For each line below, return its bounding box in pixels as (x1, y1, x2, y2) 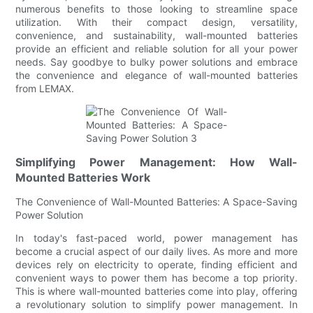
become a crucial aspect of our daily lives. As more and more (15, 245, 298, 257)
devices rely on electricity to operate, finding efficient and (15, 258, 298, 270)
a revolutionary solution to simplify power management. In (15, 298, 298, 310)
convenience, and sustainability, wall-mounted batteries (15, 29, 298, 41)
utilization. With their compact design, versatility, (15, 15, 298, 28)
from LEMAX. (15, 82, 75, 94)
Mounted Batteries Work (15, 170, 151, 184)
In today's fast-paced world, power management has (15, 231, 298, 244)
